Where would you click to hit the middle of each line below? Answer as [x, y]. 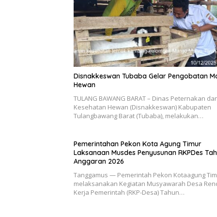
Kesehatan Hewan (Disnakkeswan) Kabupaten [142, 107]
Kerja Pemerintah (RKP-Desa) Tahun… [129, 192]
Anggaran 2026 [99, 161]
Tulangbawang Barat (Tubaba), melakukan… [139, 116]
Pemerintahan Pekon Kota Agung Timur [138, 144]
